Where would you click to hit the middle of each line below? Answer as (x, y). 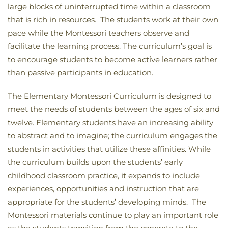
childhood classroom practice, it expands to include (104, 176)
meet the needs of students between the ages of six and (114, 109)
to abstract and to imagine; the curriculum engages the (112, 136)
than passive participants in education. (80, 73)
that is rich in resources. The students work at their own (113, 20)
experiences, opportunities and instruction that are (103, 189)
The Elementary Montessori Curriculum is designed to (109, 96)
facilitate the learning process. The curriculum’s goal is (110, 46)
